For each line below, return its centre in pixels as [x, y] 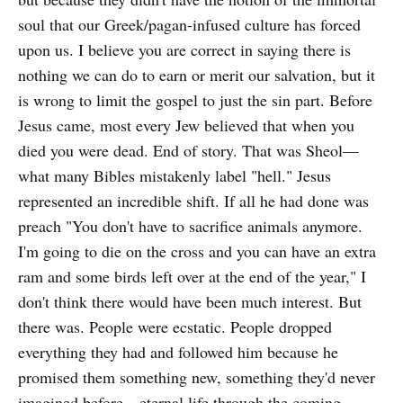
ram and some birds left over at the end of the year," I [192, 276]
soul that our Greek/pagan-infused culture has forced [189, 24]
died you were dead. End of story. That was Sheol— [188, 150]
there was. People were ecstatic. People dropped [175, 327]
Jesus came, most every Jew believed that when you [186, 125]
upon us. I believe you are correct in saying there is [184, 49]
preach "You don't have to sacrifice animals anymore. [190, 226]
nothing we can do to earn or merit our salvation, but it [197, 75]
